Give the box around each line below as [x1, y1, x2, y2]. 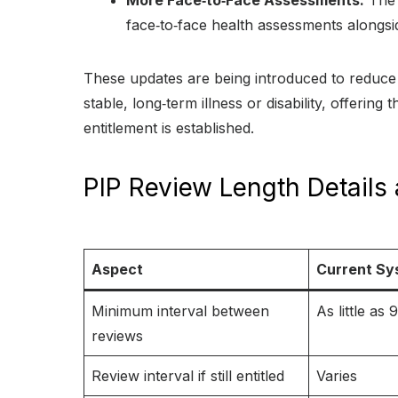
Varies [316, 367, 357, 386]
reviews [92, 327, 143, 346]
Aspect [92, 260, 143, 279]
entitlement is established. [84, 119, 254, 138]
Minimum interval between [92, 302, 269, 321]
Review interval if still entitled [92, 367, 284, 386]
